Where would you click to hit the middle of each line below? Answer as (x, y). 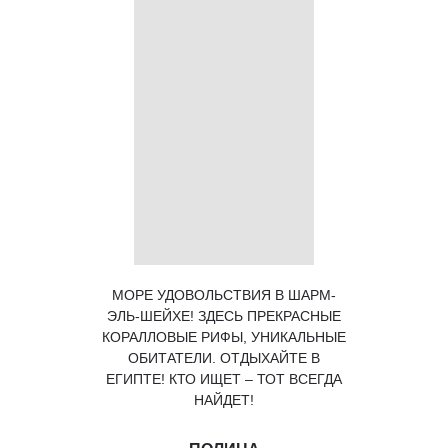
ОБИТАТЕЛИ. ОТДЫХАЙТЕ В (224, 358)
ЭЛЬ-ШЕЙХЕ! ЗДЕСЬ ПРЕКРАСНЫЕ (224, 316)
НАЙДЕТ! (224, 400)
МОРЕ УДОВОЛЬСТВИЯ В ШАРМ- (224, 295)
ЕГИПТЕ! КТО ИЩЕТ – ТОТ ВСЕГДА (224, 379)
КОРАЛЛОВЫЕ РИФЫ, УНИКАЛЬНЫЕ (224, 337)
